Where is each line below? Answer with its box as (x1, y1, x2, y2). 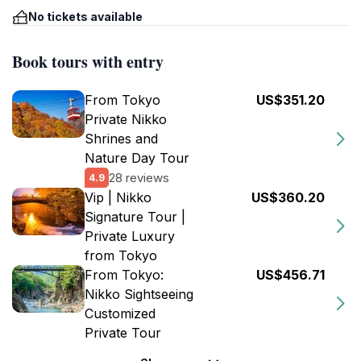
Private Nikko (85, 111, 167, 127)
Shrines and (85, 131, 158, 147)
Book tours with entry (12, 50, 164, 73)
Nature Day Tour (85, 150, 189, 166)
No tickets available (28, 10, 143, 23)
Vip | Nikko (85, 189, 151, 205)
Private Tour (85, 325, 161, 341)
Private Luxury (85, 228, 175, 244)
